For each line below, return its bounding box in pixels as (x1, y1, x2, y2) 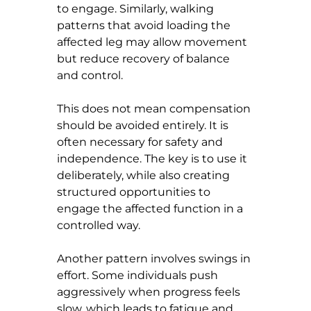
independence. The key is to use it (57, 151, 250, 165)
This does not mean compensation (57, 101, 253, 115)
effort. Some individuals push (57, 268, 221, 282)
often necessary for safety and (57, 135, 226, 149)
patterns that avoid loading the (57, 18, 233, 32)
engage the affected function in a (57, 201, 246, 215)
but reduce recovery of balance (57, 51, 233, 65)
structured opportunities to (57, 185, 213, 199)
